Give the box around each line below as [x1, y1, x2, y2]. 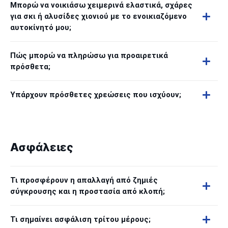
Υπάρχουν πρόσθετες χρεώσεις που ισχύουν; [10, 90, 181, 99]
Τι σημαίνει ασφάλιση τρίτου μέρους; [10, 215, 151, 224]
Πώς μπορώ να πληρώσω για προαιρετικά [10, 51, 168, 60]
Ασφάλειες [10, 140, 73, 154]
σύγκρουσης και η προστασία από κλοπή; [10, 187, 165, 196]
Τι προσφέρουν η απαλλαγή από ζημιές [10, 176, 158, 185]
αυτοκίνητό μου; [10, 23, 71, 32]
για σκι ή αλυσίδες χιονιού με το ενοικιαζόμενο [10, 12, 187, 21]
